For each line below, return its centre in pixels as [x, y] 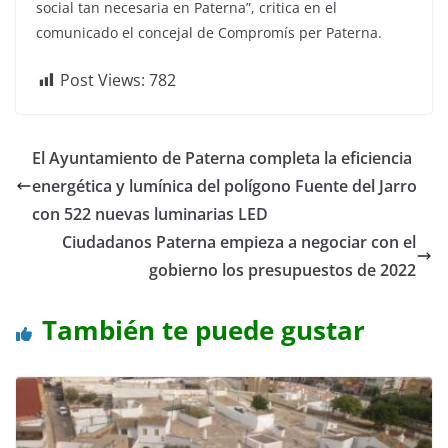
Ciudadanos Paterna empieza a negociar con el [239, 241]
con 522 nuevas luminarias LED [150, 213]
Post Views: [102, 79]
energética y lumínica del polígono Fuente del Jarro [224, 185]
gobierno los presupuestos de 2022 [282, 269]
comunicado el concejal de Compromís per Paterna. [209, 32]
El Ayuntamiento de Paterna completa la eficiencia [222, 157]
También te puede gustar [203, 329]
